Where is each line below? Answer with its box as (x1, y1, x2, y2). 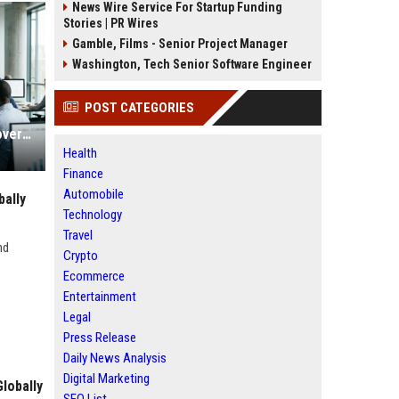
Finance (63, 166, 103, 182)
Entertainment (63, 289, 136, 305)
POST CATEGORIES (85, 100, 194, 116)
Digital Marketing (63, 370, 150, 387)
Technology (63, 207, 122, 223)
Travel (63, 227, 93, 243)
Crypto (63, 248, 98, 264)
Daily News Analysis (63, 350, 167, 366)
